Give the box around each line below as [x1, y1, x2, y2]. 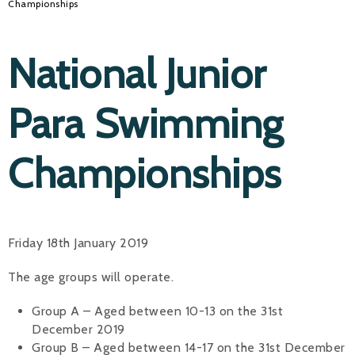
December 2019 [32, 321, 125, 337]
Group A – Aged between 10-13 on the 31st [32, 303, 283, 319]
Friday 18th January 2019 [8, 235, 148, 250]
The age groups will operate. [8, 269, 174, 284]
